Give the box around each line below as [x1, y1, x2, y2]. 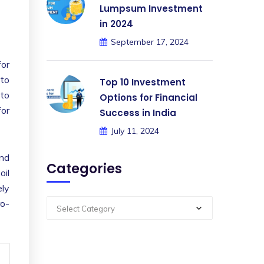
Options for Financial [100, 91, 197, 104]
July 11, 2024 [111, 126, 159, 136]
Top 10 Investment [100, 76, 186, 88]
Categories [47, 160, 122, 178]
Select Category [57, 204, 115, 213]
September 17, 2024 [111, 37, 189, 47]
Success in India [100, 107, 176, 119]
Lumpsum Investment [100, 2, 203, 15]
